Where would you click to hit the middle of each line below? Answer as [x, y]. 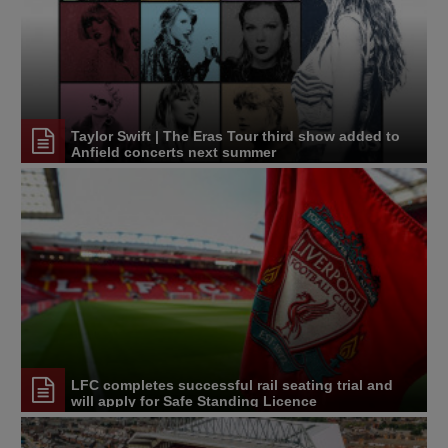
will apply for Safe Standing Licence [194, 401]
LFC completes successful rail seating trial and [232, 385]
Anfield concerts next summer [173, 152]
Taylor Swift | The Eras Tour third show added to [235, 136]
